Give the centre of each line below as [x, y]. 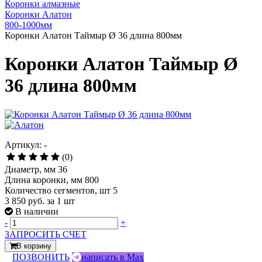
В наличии [37, 211]
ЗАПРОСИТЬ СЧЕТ [46, 234]
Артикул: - [26, 144]
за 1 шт [61, 201]
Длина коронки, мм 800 [52, 180]
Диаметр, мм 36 [36, 169]
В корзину [34, 246]
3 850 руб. [26, 201]
